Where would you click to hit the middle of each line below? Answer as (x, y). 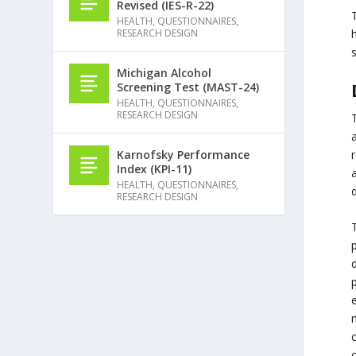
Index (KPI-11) (155, 168)
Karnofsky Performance (184, 154)
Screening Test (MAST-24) (188, 87)
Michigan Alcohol (164, 72)
